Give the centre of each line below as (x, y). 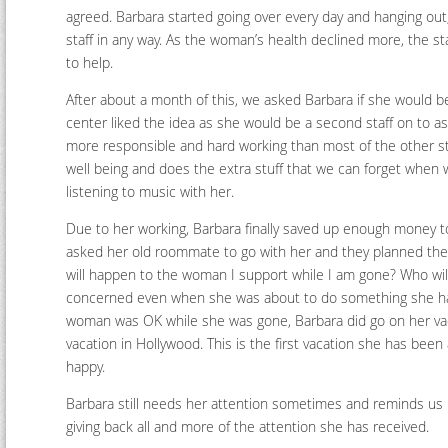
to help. (89, 62)
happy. (85, 366)
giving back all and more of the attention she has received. (247, 426)
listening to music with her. (150, 191)
